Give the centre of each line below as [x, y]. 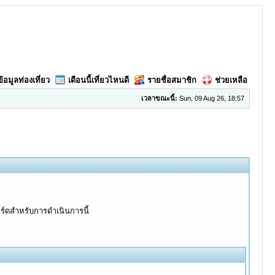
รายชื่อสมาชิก [172, 80]
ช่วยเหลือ [231, 80]
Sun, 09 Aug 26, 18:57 [211, 98]
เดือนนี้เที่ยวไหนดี [98, 80]
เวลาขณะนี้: [159, 98]
